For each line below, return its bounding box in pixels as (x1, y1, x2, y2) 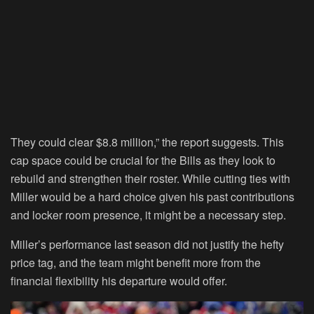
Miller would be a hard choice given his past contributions (11, 189, 294, 205)
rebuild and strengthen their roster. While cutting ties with (11, 170, 290, 187)
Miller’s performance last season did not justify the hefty (11, 236, 284, 253)
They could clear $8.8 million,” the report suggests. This (11, 134, 284, 151)
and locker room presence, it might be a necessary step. (11, 207, 286, 224)
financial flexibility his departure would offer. (11, 273, 227, 289)
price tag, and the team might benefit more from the (11, 254, 261, 271)
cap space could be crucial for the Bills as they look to (11, 152, 275, 169)
